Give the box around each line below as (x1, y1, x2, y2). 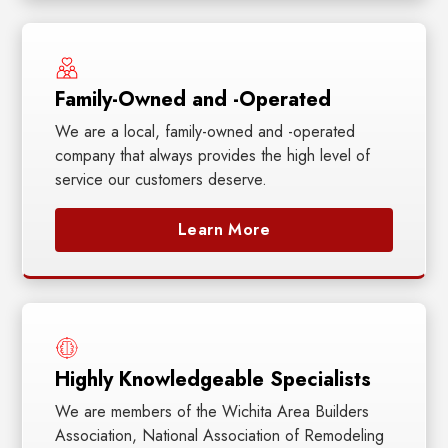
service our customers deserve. (55, 167, 268, 191)
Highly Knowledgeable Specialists (55, 364, 372, 394)
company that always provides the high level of (55, 143, 371, 167)
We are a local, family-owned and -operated (55, 119, 356, 143)
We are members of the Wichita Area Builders (55, 399, 370, 423)
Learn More (178, 217, 270, 241)
